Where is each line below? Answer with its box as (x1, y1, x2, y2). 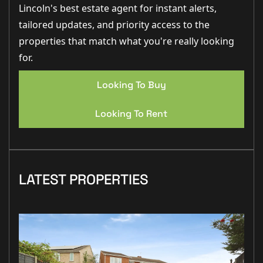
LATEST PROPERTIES (19, 170, 149, 189)
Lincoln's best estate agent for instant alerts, (19, 2, 217, 15)
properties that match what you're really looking (19, 35, 234, 48)
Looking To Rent (95, 107, 168, 120)
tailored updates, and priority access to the (19, 18, 210, 32)
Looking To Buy (96, 79, 166, 92)
